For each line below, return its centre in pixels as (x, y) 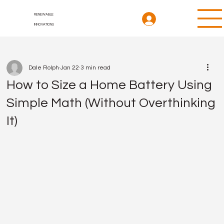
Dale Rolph (44, 68)
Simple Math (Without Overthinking (111, 103)
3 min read (96, 68)
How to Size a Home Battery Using (109, 85)
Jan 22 (70, 68)
